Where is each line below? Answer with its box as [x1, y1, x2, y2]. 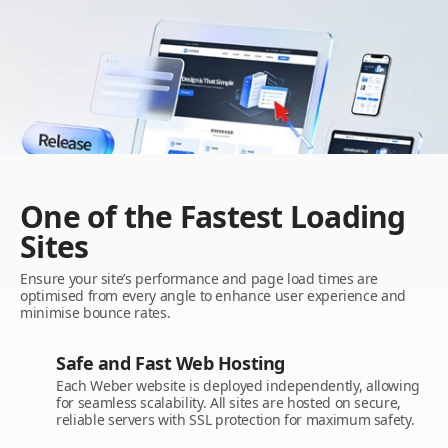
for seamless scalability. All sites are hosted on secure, [56, 393, 402, 412]
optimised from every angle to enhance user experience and [20, 286, 407, 305]
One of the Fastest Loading [20, 196, 406, 237]
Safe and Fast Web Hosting [56, 351, 285, 375]
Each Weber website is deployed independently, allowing [56, 376, 421, 395]
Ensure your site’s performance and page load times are [20, 269, 379, 288]
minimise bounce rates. [20, 303, 171, 322]
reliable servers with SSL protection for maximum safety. [56, 410, 415, 429]
